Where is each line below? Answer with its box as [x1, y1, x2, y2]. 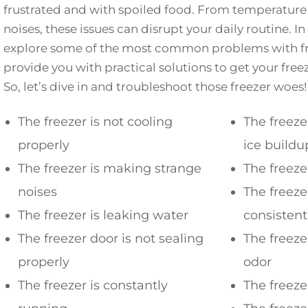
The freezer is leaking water [18, 208, 188, 223]
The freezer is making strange [18, 161, 201, 177]
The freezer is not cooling [18, 114, 173, 130]
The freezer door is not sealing [18, 231, 203, 247]
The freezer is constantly [18, 278, 168, 294]
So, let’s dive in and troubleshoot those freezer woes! [3, 80, 307, 94]
